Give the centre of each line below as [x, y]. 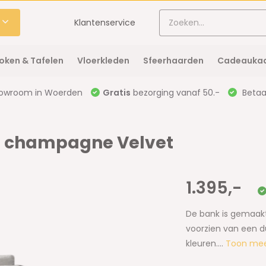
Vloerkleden [103, 61]
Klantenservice [105, 22]
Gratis [116, 93]
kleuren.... [206, 243]
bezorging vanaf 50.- [175, 93]
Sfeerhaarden [173, 61]
